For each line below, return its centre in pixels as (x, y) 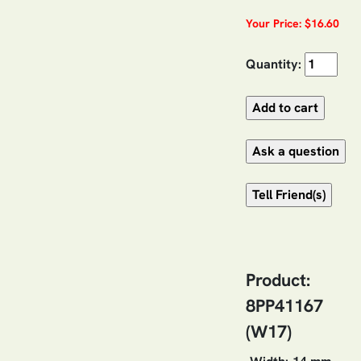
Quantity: (274, 64)
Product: (278, 280)
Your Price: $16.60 (293, 23)
